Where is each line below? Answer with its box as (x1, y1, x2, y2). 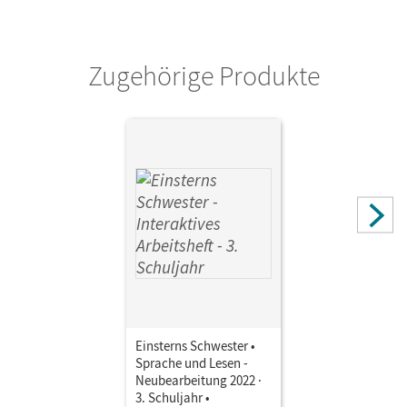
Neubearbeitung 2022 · (135, 371, 262, 389)
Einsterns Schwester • (135, 336, 255, 354)
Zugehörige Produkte (87, 57, 320, 93)
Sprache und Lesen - (135, 353, 248, 372)
